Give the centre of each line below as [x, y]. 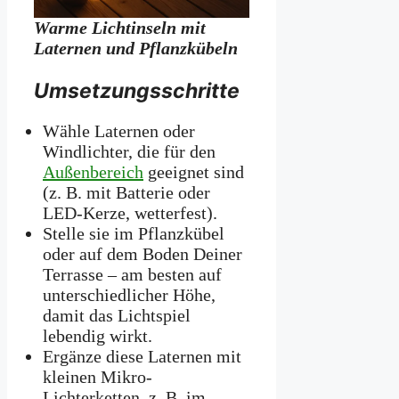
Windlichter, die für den [129, 152]
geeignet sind [194, 172]
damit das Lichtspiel [117, 316]
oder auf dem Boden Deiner [142, 254]
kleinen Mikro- [98, 377]
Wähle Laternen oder [119, 131]
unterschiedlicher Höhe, [129, 295]
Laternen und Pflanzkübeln [136, 49]
